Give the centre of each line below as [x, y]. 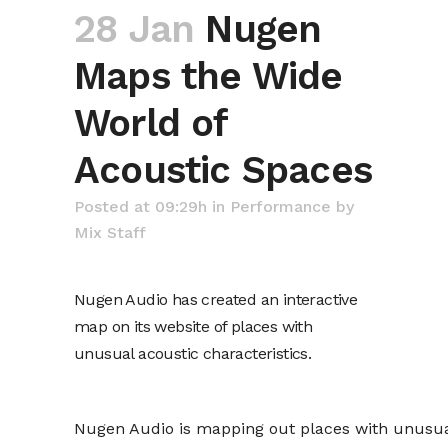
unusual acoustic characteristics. [193, 353]
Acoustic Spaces [223, 169]
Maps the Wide [208, 75]
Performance [280, 206]
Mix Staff [110, 232]
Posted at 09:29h [140, 206]
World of [151, 122]
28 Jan [134, 28]
